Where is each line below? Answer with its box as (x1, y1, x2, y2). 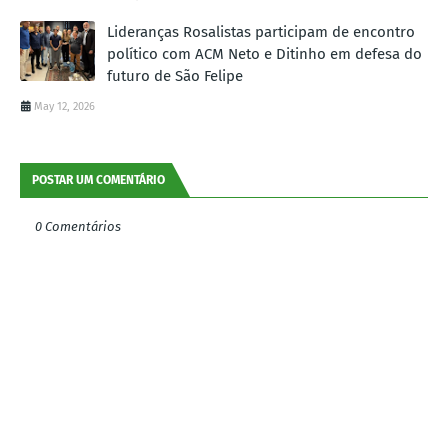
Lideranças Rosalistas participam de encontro (107, 22, 415, 41)
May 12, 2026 (34, 99, 95, 113)
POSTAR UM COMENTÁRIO (32, 172, 165, 187)
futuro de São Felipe (107, 66, 243, 85)
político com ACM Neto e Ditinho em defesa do (107, 44, 422, 63)
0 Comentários (35, 218, 121, 234)
